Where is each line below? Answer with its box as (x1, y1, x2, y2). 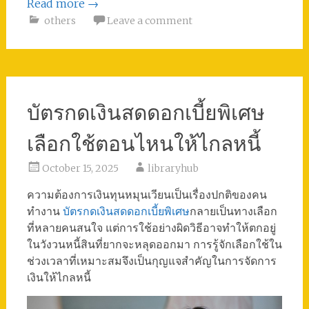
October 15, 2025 (41, 162, 119, 175)
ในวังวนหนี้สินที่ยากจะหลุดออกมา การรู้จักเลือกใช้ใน (26, 237, 282, 252)
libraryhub (147, 162, 199, 175)
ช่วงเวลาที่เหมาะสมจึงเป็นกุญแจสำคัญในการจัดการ (26, 254, 277, 268)
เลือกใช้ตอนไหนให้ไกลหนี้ (26, 132, 261, 157)
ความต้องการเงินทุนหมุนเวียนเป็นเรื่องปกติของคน (26, 188, 267, 202)
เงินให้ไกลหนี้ (26, 270, 91, 285)
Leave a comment (106, 14, 192, 28)
